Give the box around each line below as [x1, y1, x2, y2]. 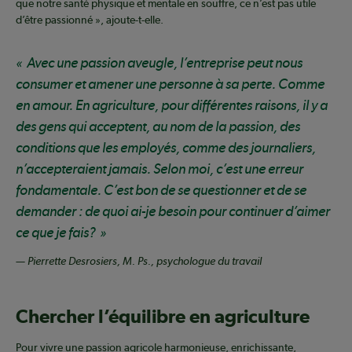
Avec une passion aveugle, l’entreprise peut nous [27, 54, 302, 71]
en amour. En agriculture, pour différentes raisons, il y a [16, 97, 328, 114]
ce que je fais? [16, 224, 96, 241]
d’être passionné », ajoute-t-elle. [16, 13, 163, 27]
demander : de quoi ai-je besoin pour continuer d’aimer [16, 203, 330, 220]
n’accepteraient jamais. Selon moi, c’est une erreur [16, 160, 303, 178]
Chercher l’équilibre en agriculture [16, 305, 310, 328]
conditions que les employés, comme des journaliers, [16, 139, 316, 156]
